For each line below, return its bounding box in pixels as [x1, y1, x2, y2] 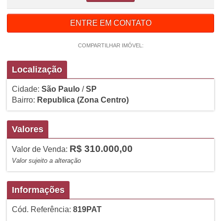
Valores [11, 124, 43, 134]
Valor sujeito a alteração [11, 156, 81, 164]
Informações [11, 184, 65, 195]
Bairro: [11, 95, 37, 104]
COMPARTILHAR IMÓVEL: [77, 42, 144, 48]
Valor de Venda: [11, 145, 70, 153]
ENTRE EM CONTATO [70, 18, 151, 27]
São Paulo [41, 84, 80, 93]
